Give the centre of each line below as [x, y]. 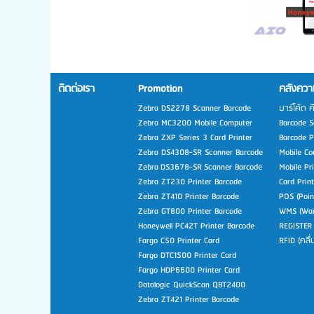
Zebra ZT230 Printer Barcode [190, 182]
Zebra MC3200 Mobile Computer [195, 123]
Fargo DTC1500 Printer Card [187, 255]
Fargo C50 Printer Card [179, 240]
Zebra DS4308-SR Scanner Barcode [200, 152]
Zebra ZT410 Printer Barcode [189, 196]
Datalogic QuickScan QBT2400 [192, 285]
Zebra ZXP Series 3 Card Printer [195, 137]
